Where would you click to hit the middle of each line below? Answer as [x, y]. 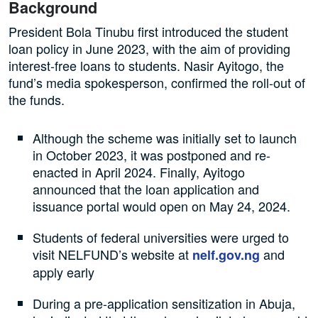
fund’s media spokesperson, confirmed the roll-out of [157, 83]
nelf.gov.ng [226, 255]
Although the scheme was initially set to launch [165, 138]
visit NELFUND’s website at [113, 254]
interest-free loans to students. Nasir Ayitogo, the [146, 66]
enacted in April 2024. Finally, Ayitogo [139, 172]
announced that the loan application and [146, 189]
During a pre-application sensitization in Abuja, [164, 303]
